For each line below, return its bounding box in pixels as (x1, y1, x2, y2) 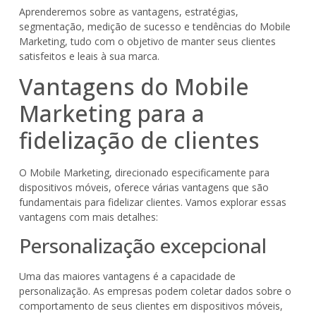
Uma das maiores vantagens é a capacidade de (18, 269, 236, 284)
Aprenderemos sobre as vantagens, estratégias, (18, 4, 238, 18)
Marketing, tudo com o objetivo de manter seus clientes (18, 34, 276, 48)
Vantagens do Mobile (18, 71, 249, 102)
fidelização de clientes (18, 124, 260, 155)
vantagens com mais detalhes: (18, 209, 158, 224)
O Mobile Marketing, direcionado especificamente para (18, 165, 269, 179)
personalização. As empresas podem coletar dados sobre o (18, 284, 291, 298)
